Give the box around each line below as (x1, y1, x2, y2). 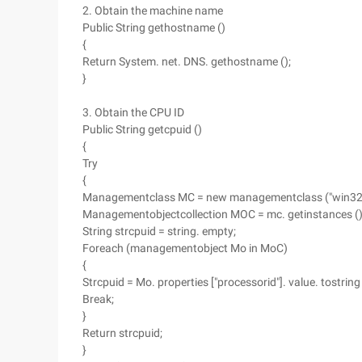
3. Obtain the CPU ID (82, 106, 184, 119)
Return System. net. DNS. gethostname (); (82, 55, 291, 68)
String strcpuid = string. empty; (82, 225, 236, 238)
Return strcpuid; (82, 326, 162, 339)
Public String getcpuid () (82, 123, 202, 136)
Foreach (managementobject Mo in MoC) (82, 242, 288, 255)
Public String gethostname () (82, 21, 225, 34)
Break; (82, 293, 114, 305)
